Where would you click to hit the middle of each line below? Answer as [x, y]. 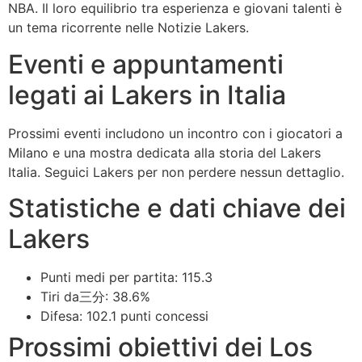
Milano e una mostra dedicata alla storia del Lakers [164, 152]
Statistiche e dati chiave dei [177, 208]
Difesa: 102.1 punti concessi [124, 316]
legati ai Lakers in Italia [147, 95]
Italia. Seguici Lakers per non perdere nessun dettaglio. [176, 172]
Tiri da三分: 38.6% [95, 297]
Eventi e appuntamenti [146, 64]
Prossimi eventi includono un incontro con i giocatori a [175, 133]
